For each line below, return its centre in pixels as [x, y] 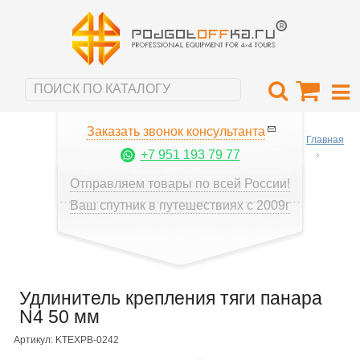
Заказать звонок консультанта [176, 131]
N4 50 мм [59, 316]
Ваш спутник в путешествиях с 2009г [180, 205]
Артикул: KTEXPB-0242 [67, 340]
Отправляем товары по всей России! [180, 183]
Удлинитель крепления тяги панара [170, 298]
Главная [325, 139]
